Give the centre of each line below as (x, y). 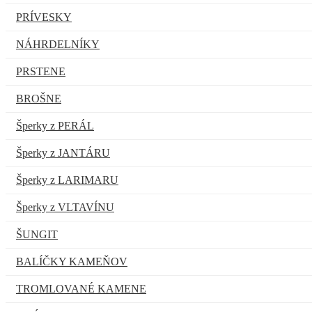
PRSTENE (41, 71)
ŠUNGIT (37, 234)
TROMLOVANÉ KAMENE (81, 288)
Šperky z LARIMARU (67, 180)
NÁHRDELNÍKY (58, 44)
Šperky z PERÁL (55, 125)
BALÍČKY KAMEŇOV (72, 261)
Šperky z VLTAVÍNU (65, 207)
